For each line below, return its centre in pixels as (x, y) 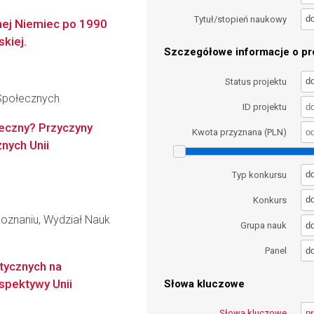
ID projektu (265, 107)
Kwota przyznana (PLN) (240, 132)
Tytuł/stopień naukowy (241, 19)
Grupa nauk (264, 226)
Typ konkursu (260, 175)
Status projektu (256, 81)
